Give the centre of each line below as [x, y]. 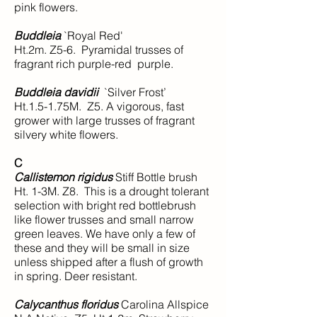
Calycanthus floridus [66, 304]
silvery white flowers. [66, 134]
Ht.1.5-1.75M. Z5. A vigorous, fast [99, 106]
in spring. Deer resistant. [76, 276]
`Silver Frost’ [132, 92]
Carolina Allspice [163, 304]
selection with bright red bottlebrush [105, 205]
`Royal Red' [93, 35]
